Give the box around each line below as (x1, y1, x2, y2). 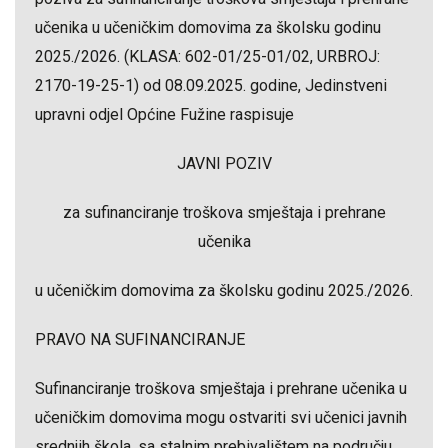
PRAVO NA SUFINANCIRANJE (35, 330, 245, 349)
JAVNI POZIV (176, 154, 272, 173)
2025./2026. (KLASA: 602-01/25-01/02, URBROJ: (35, 47, 380, 66)
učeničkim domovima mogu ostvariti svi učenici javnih (35, 408, 407, 427)
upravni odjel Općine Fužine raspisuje (35, 105, 294, 124)
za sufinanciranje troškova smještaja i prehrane (62, 203, 386, 222)
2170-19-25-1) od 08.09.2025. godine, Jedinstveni (35, 76, 387, 95)
